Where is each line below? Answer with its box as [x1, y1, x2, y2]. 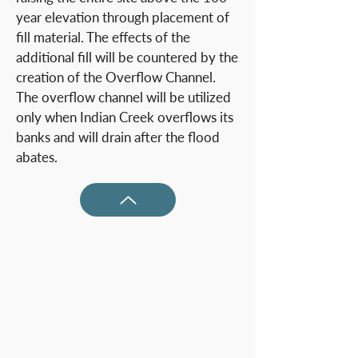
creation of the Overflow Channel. [16, 69, 216, 86]
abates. [16, 149, 58, 165]
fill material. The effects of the [16, 29, 190, 46]
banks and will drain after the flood [16, 129, 220, 145]
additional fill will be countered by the [16, 49, 238, 66]
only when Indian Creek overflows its [16, 109, 233, 125]
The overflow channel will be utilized [16, 89, 231, 105]
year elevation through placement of [16, 9, 229, 26]
